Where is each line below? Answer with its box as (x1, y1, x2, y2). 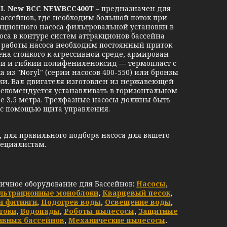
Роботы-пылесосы (63, 206, 134, 216)
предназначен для (101, 4, 171, 13)
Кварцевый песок (102, 188, 170, 198)
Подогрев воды (41, 197, 101, 207)
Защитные (138, 206, 178, 216)
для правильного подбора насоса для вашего (3, 130, 170, 140)
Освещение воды (104, 197, 171, 207)
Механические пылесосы (68, 215, 165, 225)
